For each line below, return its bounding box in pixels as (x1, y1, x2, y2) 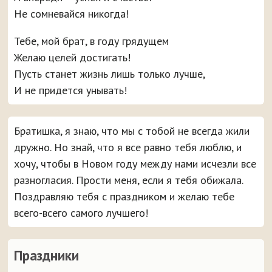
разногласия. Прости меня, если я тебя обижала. (14, 172, 243, 187)
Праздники (14, 246, 80, 264)
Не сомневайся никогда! (14, 6, 129, 21)
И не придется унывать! (14, 83, 127, 97)
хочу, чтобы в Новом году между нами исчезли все (14, 156, 257, 171)
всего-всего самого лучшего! (14, 205, 149, 220)
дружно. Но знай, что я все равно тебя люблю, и (14, 140, 242, 154)
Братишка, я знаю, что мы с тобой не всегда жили (14, 123, 250, 138)
